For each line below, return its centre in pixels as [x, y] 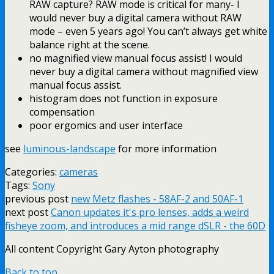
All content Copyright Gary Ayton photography [112, 249]
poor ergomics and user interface [106, 125]
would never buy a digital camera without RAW [135, 17]
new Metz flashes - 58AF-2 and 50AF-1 [157, 198]
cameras [79, 172]
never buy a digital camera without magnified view [144, 71]
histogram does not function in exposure [124, 98]
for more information [166, 148]
